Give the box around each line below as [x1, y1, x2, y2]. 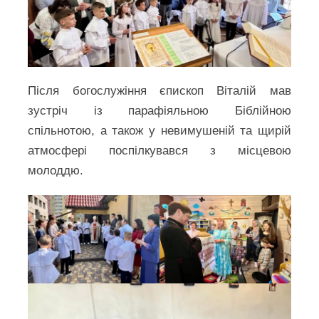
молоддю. [28, 163, 84, 177]
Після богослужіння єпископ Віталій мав [28, 83, 291, 98]
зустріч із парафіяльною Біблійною [28, 103, 291, 117]
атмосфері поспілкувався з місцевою [28, 143, 291, 157]
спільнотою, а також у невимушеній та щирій [28, 123, 291, 137]
